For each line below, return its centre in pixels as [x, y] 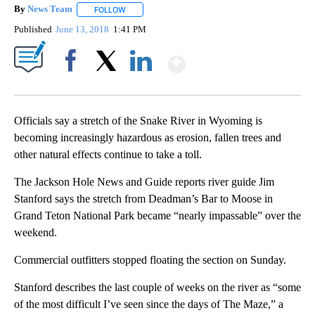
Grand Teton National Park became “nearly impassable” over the [157, 215]
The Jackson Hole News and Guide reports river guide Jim [144, 181]
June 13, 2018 [84, 29]
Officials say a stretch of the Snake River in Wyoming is [138, 120]
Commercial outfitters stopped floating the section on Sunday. [150, 259]
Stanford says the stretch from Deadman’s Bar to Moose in [143, 198]
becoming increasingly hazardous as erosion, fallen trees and [148, 137]
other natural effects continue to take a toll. [108, 154]
